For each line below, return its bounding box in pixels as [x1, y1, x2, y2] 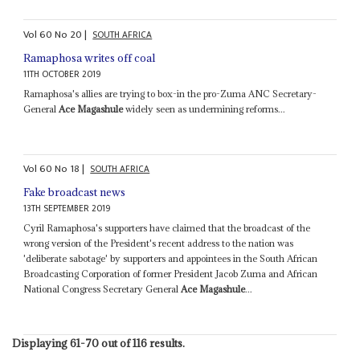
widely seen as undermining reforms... [123, 102, 286, 115]
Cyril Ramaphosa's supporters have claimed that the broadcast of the [23, 222, 311, 235]
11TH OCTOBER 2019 [23, 66, 101, 82]
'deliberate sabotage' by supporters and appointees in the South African [23, 252, 318, 265]
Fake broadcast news [23, 185, 126, 200]
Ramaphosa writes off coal [23, 50, 156, 65]
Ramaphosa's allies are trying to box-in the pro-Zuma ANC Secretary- [23, 87, 317, 100]
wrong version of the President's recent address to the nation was [23, 237, 294, 250]
